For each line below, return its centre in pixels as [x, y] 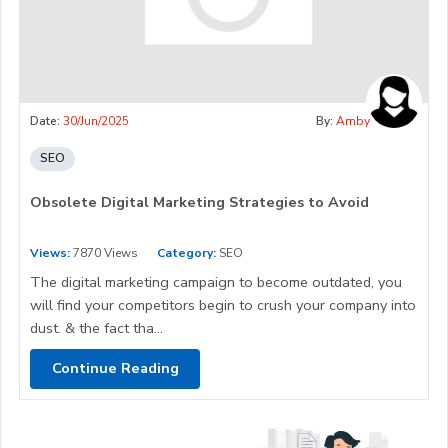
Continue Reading [115, 368]
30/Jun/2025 [96, 120]
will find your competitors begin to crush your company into [223, 304]
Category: [186, 252]
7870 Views [104, 252]
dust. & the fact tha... [96, 327]
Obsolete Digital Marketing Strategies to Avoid [199, 201]
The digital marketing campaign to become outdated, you [216, 281]
